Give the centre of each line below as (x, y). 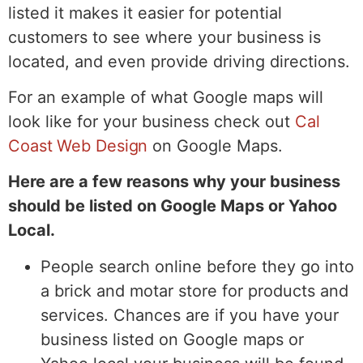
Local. (34, 231)
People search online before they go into (197, 266)
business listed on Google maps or (172, 339)
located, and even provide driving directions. (179, 61)
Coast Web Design (78, 146)
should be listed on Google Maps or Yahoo (173, 206)
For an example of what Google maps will (166, 98)
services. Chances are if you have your (190, 315)
